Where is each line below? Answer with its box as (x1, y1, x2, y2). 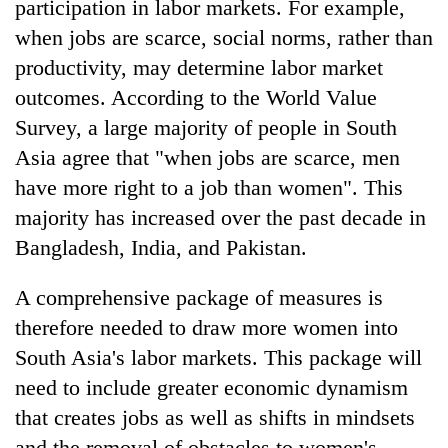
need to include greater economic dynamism (15, 374, 408, 400)
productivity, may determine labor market (15, 54, 383, 80)
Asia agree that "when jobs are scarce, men (15, 144, 400, 170)
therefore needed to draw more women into (15, 314, 398, 340)
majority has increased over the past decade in (15, 204, 426, 230)
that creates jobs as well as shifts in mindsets (15, 404, 415, 430)
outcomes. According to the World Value (15, 84, 377, 110)
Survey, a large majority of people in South (15, 114, 397, 140)
